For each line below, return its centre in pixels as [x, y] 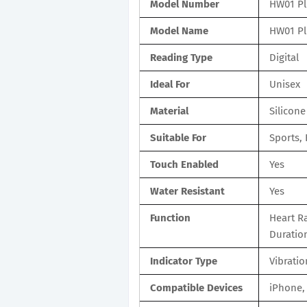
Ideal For [170, 84]
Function [170, 218]
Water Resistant [187, 191]
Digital [284, 57]
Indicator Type [184, 261]
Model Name [179, 30]
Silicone [287, 111]
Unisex [285, 84]
